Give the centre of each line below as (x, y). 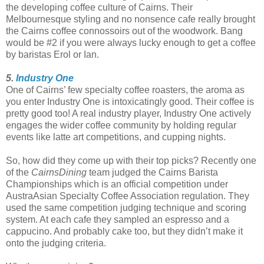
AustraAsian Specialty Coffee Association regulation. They (128, 196)
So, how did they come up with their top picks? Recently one (131, 160)
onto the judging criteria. (56, 243)
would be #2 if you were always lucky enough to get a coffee (131, 42)
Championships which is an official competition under (117, 184)
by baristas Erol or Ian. (52, 54)
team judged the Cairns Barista (152, 172)
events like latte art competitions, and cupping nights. (116, 137)
